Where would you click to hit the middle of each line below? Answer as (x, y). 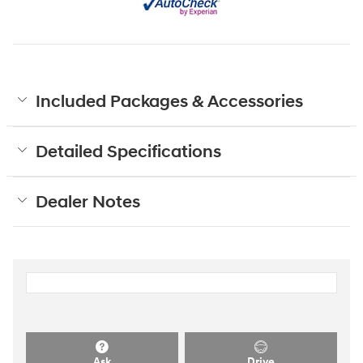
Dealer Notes (88, 202)
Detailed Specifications (128, 152)
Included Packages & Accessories (169, 102)
